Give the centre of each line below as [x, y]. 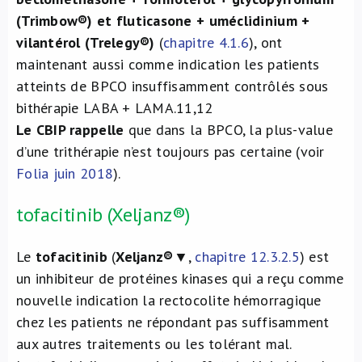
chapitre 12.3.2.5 [247, 256]
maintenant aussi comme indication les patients [168, 64]
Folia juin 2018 [65, 173]
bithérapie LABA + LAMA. [97, 107]
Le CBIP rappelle [70, 129]
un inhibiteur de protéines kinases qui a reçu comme [180, 278]
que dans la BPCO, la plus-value [228, 129]
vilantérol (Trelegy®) [86, 42]
